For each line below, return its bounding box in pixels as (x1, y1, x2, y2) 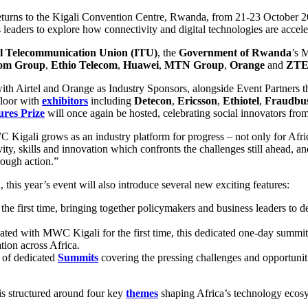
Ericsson (177, 94, 217, 107)
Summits (58, 251, 98, 263)
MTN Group (164, 58, 224, 71)
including (88, 94, 134, 107)
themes (126, 287, 158, 299)
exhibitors (42, 94, 88, 107)
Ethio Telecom (51, 58, 118, 71)
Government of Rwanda (179, 46, 291, 58)
